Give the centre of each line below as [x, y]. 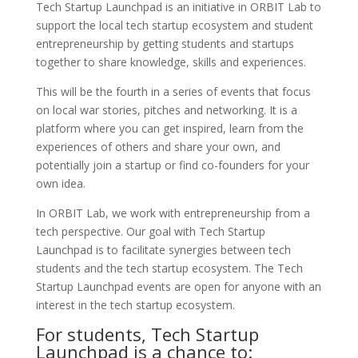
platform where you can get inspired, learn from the [169, 128]
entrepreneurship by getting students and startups [165, 44]
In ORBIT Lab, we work [97, 213]
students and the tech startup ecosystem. [145, 268]
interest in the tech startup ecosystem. [135, 305]
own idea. [60, 183]
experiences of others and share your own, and [158, 147]
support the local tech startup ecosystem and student [174, 25]
